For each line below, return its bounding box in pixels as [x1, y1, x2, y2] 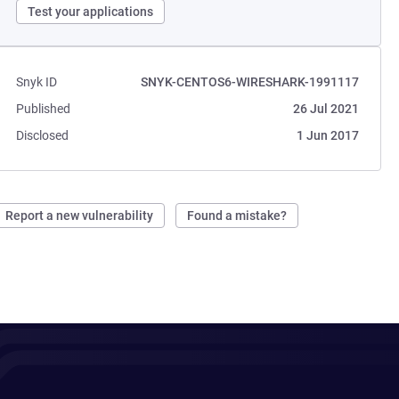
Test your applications [28, 4, 154, 19]
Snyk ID [16, 75, 58, 89]
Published [16, 102, 71, 116]
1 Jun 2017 [296, 128, 359, 142]
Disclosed [16, 128, 69, 142]
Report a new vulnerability [5, 208, 154, 223]
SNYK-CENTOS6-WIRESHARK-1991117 [140, 75, 359, 89]
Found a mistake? [187, 208, 288, 223]
